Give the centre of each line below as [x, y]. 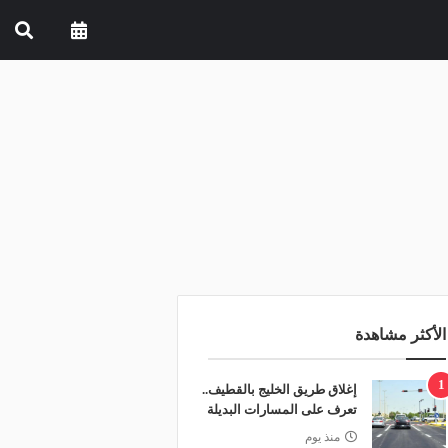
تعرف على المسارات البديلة [281, 409]
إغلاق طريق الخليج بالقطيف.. [279, 389]
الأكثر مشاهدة [400, 334]
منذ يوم [322, 437]
